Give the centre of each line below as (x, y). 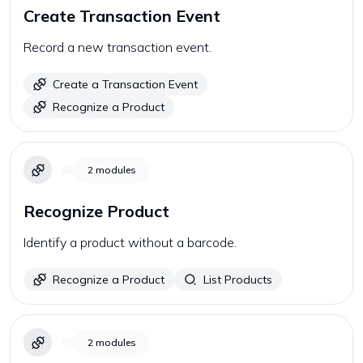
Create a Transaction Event (125, 84)
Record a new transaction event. (117, 47)
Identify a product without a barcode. (130, 242)
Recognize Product (96, 211)
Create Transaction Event (122, 16)
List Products (238, 280)
